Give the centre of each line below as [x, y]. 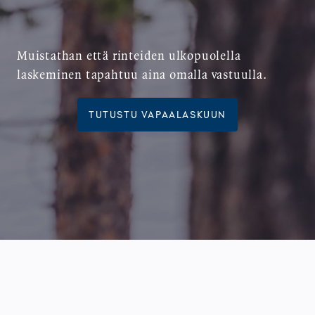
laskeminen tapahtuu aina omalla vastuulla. [142, 75]
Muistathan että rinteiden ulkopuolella [129, 56]
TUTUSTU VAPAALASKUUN [157, 114]
